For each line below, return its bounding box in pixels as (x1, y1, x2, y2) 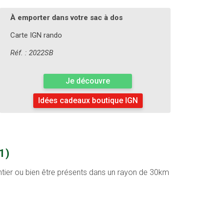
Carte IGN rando (10, 31, 62, 40)
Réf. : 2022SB (10, 48, 53, 58)
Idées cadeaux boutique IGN (38, 96, 138, 106)
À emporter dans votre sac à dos (10, 13, 123, 22)
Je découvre (66, 76, 110, 86)
